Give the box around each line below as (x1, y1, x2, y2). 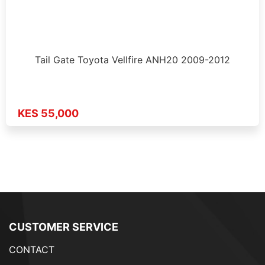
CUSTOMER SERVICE (9, 221, 118, 234)
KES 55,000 (18, 107, 79, 120)
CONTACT (9, 244, 54, 256)
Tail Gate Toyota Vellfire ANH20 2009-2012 (34, 53, 231, 66)
